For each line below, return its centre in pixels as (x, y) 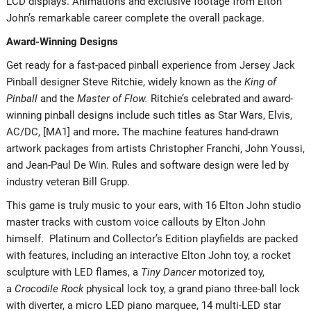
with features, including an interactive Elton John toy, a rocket (148, 255)
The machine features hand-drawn (200, 132)
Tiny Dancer (168, 272)
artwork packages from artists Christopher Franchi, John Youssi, (155, 148)
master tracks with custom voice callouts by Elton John (135, 222)
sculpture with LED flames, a (73, 272)
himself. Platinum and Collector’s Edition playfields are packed (152, 238)
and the (57, 98)
